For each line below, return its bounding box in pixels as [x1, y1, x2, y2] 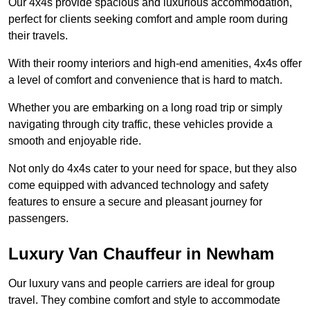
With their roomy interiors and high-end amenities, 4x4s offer [8, 57, 302, 69]
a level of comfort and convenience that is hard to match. [8, 73, 282, 86]
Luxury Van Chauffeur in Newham [8, 244, 274, 263]
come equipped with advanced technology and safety [8, 179, 268, 191]
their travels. [8, 29, 68, 42]
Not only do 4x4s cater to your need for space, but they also [8, 162, 297, 174]
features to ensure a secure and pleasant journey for [8, 195, 262, 208]
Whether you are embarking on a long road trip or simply [8, 101, 282, 113]
